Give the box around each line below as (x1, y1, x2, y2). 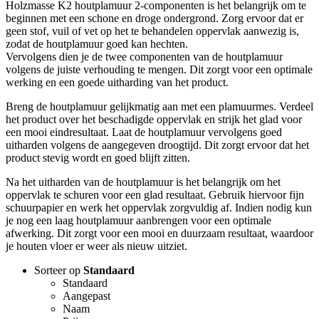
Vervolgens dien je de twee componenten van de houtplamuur (6, 50, 283, 63)
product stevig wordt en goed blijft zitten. (6, 151, 190, 164)
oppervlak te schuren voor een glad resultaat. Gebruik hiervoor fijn (6, 188, 304, 201)
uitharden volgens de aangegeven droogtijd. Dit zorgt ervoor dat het (6, 138, 309, 151)
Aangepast (63, 289, 110, 302)
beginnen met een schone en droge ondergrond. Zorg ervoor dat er (6, 11, 303, 24)
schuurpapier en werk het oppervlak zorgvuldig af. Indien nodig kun (6, 201, 312, 214)
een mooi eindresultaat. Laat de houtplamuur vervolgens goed (6, 125, 282, 138)
